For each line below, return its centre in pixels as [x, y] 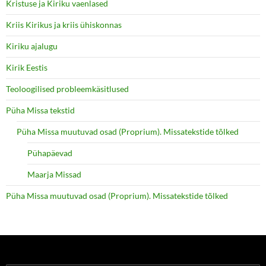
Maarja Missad [54, 174]
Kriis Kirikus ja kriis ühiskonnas [64, 24]
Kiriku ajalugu [32, 46]
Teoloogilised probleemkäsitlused [67, 88]
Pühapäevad [50, 153]
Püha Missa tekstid [40, 110]
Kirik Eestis [27, 67]
